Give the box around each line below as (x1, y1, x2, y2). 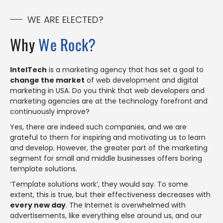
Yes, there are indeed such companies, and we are (10, 122, 187, 132)
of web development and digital (85, 75, 198, 85)
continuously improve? (10, 107, 90, 116)
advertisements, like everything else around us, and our (10, 211, 202, 221)
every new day (10, 200, 66, 210)
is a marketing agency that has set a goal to (47, 65, 204, 75)
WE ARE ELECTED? (27, 13, 104, 26)
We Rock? (38, 33, 96, 56)
